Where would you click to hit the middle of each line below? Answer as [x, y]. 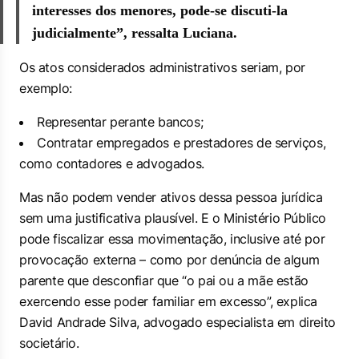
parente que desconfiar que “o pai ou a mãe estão [164, 280]
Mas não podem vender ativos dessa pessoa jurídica [171, 197]
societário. [49, 343]
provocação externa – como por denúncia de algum [169, 260]
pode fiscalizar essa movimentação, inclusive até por [172, 239]
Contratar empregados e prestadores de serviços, [182, 143]
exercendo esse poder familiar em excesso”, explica [169, 301]
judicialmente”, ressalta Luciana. [135, 33]
